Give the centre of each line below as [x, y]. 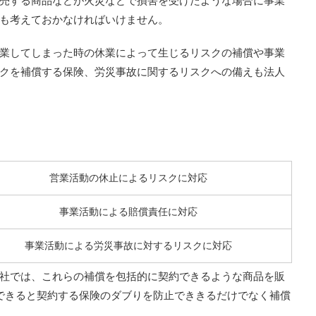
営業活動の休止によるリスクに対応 [128, 177]
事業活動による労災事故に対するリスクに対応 [128, 245]
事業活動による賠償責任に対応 [128, 211]
